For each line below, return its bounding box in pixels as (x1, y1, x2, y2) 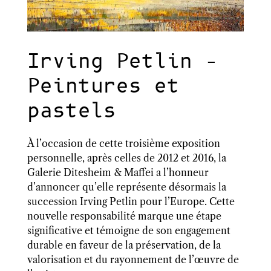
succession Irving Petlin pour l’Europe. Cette (27, 195, 235, 208)
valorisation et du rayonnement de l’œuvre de (27, 253, 239, 266)
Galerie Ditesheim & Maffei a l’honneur (27, 166, 209, 179)
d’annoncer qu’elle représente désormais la (27, 181, 226, 194)
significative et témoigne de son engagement (27, 224, 230, 237)
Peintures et (27, 73, 180, 100)
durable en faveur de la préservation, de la (27, 239, 221, 252)
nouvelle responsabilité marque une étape (27, 210, 221, 223)
